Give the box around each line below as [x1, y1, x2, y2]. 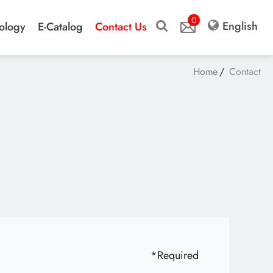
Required [157, 247, 199, 263]
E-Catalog [38, 19, 83, 35]
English [222, 18, 258, 34]
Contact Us [95, 19, 147, 35]
